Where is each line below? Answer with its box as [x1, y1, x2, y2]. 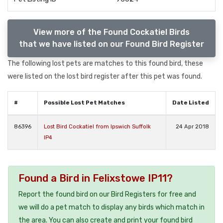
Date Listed [172, 99, 209, 106]
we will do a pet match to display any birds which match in [18, 203, 205, 212]
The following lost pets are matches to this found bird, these [7, 59, 203, 68]
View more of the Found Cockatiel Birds [33, 27, 190, 37]
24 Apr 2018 [176, 123, 209, 130]
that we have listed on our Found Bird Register [19, 39, 204, 49]
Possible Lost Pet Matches [44, 99, 125, 106]
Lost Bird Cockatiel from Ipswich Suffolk [44, 123, 151, 130]
